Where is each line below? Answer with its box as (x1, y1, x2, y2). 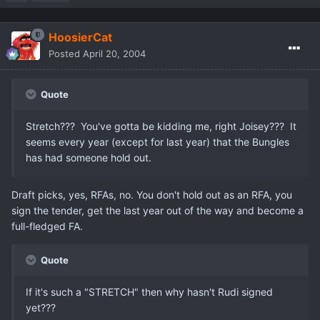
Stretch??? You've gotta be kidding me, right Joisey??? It (26, 119, 296, 132)
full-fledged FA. (11, 219, 83, 232)
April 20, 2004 (83, 47, 146, 59)
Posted (49, 47, 83, 59)
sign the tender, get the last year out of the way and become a (11, 204, 304, 216)
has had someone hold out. (26, 151, 151, 164)
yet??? (26, 301, 56, 314)
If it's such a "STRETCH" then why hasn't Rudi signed (26, 285, 273, 298)
